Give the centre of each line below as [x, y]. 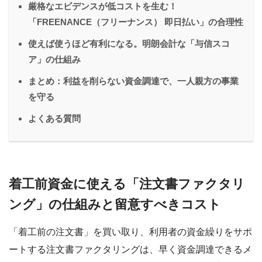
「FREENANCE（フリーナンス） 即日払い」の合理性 [136, 22]
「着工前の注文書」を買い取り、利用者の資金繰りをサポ [130, 232]
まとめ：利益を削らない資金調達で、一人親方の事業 [133, 81]
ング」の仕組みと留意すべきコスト [115, 204]
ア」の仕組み [54, 59]
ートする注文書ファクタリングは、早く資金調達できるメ [130, 250]
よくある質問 [54, 118]
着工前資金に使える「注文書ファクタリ [127, 184]
